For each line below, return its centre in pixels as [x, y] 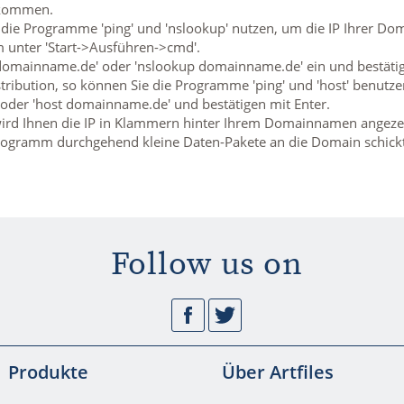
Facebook [328, 315]
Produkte [48, 372]
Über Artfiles [277, 372]
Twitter [356, 315]
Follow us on [207, 265]
